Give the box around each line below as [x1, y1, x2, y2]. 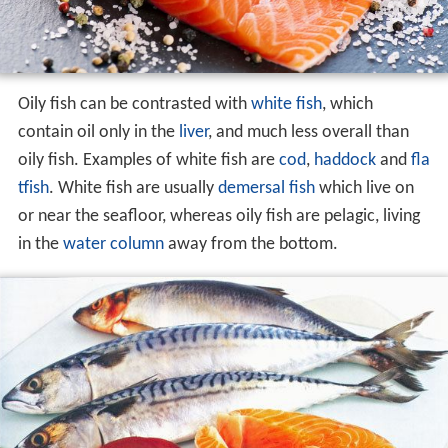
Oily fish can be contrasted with [17, 374, 251, 394]
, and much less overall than [207, 402, 409, 422]
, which [321, 374, 373, 394]
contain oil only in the [17, 402, 179, 422]
